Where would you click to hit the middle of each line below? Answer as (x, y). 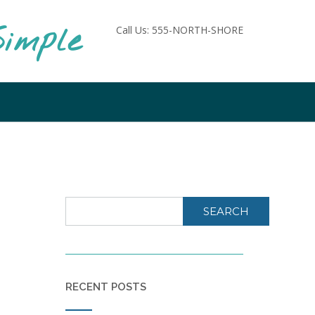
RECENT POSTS (105, 287)
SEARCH (226, 211)
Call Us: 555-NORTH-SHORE (180, 30)
